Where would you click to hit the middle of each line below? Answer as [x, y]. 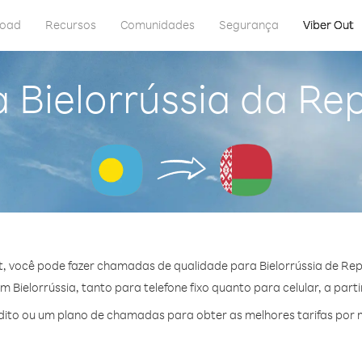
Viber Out [328, 25]
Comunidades [158, 25]
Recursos [71, 25]
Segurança [249, 25]
